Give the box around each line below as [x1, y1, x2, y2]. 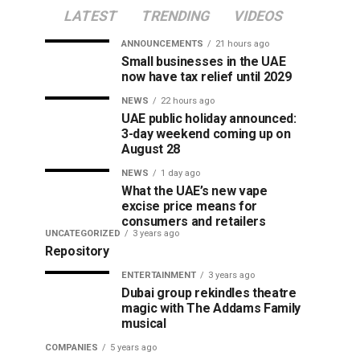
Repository [45, 243, 109, 259]
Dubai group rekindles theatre [121, 285, 297, 301]
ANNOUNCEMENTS [121, 39, 203, 49]
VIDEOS [231, 8, 285, 24]
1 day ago [161, 168, 200, 178]
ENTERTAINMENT [121, 270, 196, 280]
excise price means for [121, 198, 257, 214]
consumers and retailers [121, 214, 266, 229]
